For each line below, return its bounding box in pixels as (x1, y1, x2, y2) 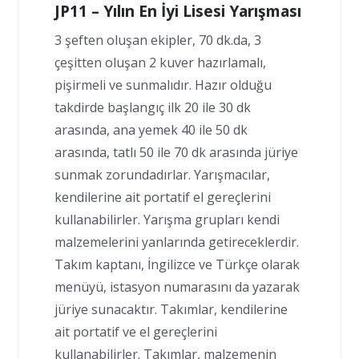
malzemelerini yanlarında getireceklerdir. (54, 232, 299, 251)
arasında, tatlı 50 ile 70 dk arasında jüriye (54, 143, 298, 161)
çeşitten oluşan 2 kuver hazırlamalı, (54, 53, 266, 71)
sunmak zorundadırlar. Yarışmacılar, (54, 165, 270, 184)
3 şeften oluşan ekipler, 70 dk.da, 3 (54, 30, 261, 49)
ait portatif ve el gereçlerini (54, 322, 217, 341)
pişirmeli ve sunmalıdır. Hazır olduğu (54, 75, 272, 94)
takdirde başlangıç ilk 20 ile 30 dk (54, 98, 251, 116)
